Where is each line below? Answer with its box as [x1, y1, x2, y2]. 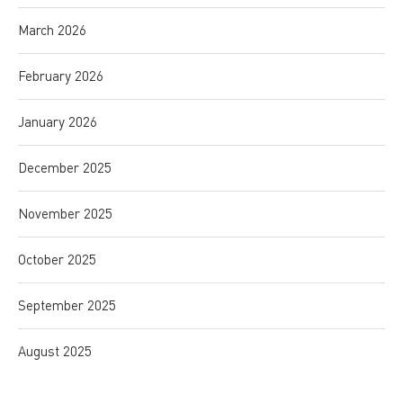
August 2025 [18, 343, 92, 360]
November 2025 [18, 205, 112, 222]
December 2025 [18, 159, 112, 176]
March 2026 [18, 22, 86, 39]
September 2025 [18, 297, 116, 314]
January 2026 [18, 113, 97, 130]
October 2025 [18, 251, 96, 268]
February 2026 [18, 67, 103, 85]
